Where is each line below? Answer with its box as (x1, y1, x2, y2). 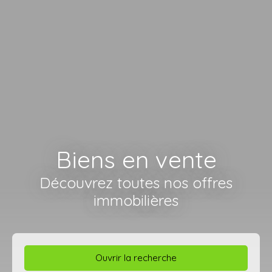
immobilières (93, 190, 178, 209)
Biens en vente (55, 144, 217, 174)
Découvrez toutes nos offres (39, 172, 233, 192)
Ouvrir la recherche (95, 251, 177, 264)
